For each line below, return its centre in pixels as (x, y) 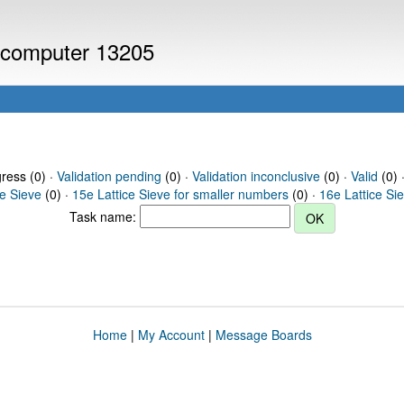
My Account (171, 335)
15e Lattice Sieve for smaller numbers (180, 194)
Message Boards (263, 335)
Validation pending (109, 176)
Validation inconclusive (256, 176)
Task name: (104, 216)
